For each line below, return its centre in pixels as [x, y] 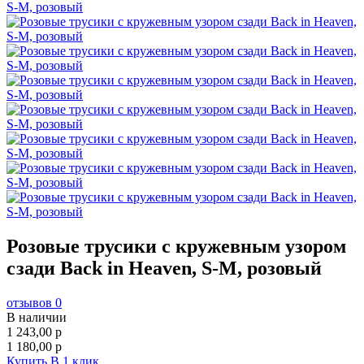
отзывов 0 [34, 302]
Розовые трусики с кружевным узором [176, 246]
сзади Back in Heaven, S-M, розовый [164, 268]
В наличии [37, 317]
